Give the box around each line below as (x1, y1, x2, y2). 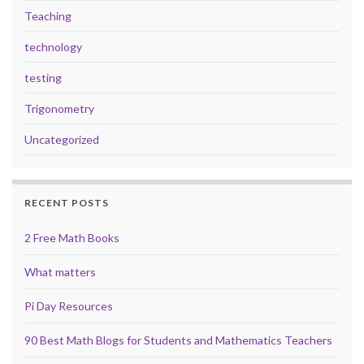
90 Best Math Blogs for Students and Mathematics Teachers (24, 333, 332, 348)
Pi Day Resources (24, 299, 113, 314)
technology (24, 40, 82, 54)
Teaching (24, 9, 71, 24)
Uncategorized (24, 132, 99, 147)
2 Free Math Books (24, 231, 119, 245)
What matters (24, 265, 96, 279)
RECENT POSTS (24, 197, 109, 210)
